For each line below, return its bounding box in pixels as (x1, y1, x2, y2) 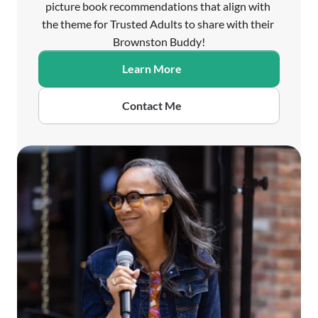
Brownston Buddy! (113, 35, 205, 48)
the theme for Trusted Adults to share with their (42, 17, 274, 31)
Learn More (122, 62, 182, 75)
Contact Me (122, 99, 182, 112)
